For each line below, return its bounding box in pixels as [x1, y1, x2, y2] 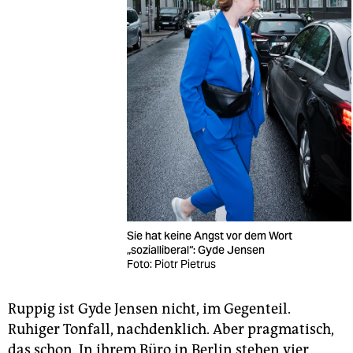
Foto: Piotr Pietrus [126, 257, 216, 272]
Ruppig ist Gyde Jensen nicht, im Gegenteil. [8, 300, 291, 318]
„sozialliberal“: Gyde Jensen [126, 243, 267, 258]
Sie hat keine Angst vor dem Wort [126, 229, 292, 243]
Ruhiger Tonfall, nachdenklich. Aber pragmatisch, [8, 321, 334, 339]
